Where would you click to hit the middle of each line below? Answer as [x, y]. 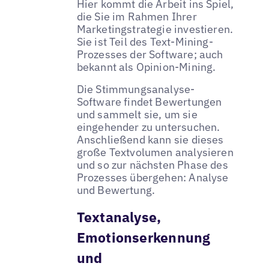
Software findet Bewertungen [149, 102]
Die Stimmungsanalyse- [136, 89]
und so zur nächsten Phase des [152, 165]
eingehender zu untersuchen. [148, 127]
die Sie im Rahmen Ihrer [137, 16]
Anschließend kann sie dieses [150, 140]
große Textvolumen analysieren [155, 153]
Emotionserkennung [144, 237]
